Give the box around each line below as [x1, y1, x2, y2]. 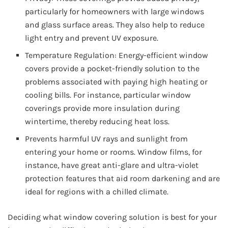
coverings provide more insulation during [25, 103, 180, 113]
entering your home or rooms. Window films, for [25, 147, 203, 157]
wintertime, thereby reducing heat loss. [25, 117, 170, 127]
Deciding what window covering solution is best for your [8, 212, 217, 222]
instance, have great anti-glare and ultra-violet [25, 160, 199, 170]
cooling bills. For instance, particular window [25, 90, 191, 100]
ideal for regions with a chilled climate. [25, 187, 169, 197]
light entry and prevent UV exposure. [25, 33, 159, 43]
